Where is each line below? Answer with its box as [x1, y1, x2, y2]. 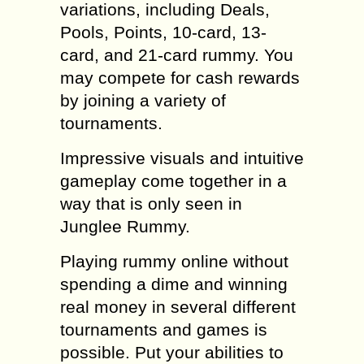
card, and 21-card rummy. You [60, 45, 293, 64]
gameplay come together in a [60, 171, 287, 190]
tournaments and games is [60, 320, 267, 339]
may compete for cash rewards [60, 68, 300, 87]
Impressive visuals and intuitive [60, 149, 304, 167]
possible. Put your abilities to [60, 343, 284, 362]
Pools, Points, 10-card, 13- [60, 23, 266, 41]
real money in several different [60, 297, 296, 316]
